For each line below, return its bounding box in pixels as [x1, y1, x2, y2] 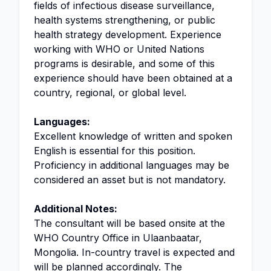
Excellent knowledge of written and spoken [34, 130, 232, 142]
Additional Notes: [34, 203, 117, 215]
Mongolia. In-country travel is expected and [34, 246, 235, 258]
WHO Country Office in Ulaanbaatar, [34, 232, 202, 244]
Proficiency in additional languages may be [34, 159, 229, 171]
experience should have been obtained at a [34, 72, 232, 84]
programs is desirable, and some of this [34, 57, 215, 70]
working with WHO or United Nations [34, 43, 204, 55]
